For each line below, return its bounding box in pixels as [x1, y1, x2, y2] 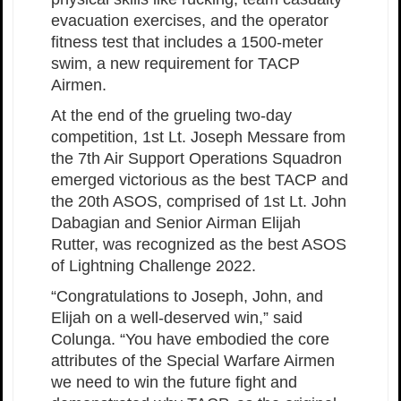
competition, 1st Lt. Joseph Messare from [51, 128, 346, 147]
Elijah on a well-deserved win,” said [51, 309, 303, 328]
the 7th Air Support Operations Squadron [51, 149, 342, 168]
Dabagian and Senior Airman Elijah [51, 214, 301, 233]
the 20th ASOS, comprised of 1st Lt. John [51, 192, 346, 211]
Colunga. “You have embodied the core [51, 330, 329, 349]
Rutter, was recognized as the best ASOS [51, 235, 346, 254]
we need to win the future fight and [51, 373, 297, 392]
